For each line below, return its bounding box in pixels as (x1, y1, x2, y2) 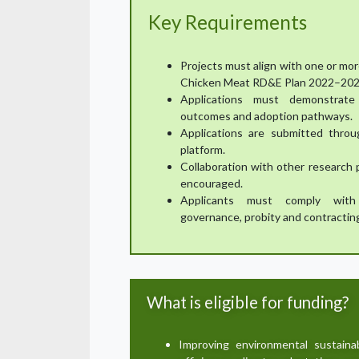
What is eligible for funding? (147, 292, 349, 313)
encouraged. (180, 176, 243, 191)
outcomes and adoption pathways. (180, 109, 353, 123)
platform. (180, 143, 225, 157)
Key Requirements (148, 10, 308, 34)
